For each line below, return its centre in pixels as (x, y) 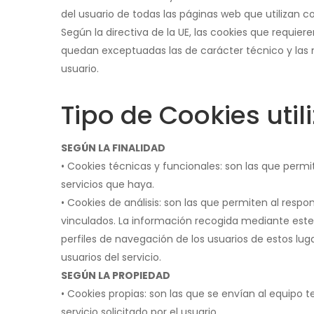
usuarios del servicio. (111, 257)
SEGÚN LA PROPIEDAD (116, 275)
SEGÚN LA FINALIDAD (113, 148)
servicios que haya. (108, 184)
